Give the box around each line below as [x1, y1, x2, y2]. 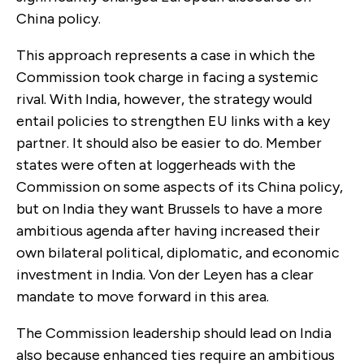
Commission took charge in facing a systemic [16, 67, 318, 86]
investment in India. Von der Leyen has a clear [16, 265, 314, 284]
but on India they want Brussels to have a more [16, 199, 323, 218]
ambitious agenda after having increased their [16, 221, 320, 240]
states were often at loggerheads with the [16, 155, 296, 174]
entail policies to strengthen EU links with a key [16, 111, 330, 130]
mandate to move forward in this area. [16, 287, 272, 305]
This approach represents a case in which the [16, 45, 315, 64]
